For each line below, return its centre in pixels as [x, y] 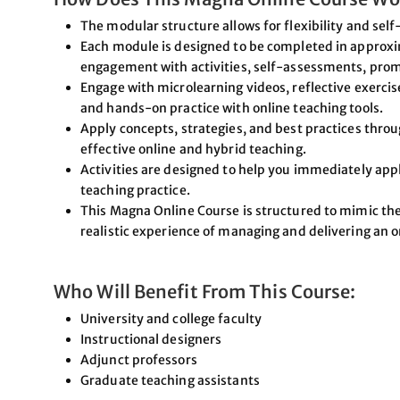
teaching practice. [135, 190]
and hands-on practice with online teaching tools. [232, 108]
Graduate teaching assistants [170, 380]
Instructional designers [151, 339]
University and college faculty [171, 318]
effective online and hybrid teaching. [193, 149]
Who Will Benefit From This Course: [205, 291]
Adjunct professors [139, 359]
